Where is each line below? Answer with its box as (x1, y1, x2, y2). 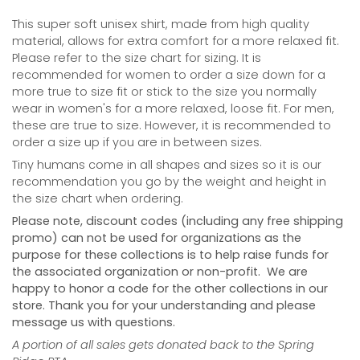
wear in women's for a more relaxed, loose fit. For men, (12, 100, 334, 117)
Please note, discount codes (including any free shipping (12, 213, 343, 230)
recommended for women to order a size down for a (12, 66, 325, 83)
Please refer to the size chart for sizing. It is (12, 49, 261, 66)
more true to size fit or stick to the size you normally (12, 83, 317, 100)
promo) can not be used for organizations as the (12, 230, 301, 247)
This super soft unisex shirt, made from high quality (12, 15, 309, 32)
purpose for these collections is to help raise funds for (12, 247, 329, 264)
